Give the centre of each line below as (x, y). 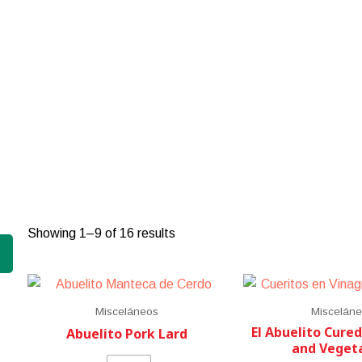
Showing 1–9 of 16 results (101, 234)
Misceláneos (127, 312)
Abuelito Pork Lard (127, 334)
